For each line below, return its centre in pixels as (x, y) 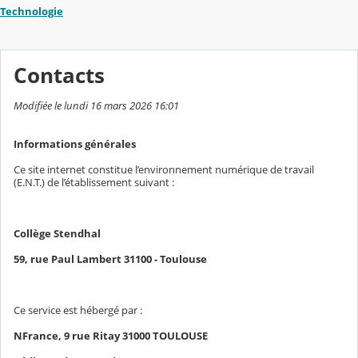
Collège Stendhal (57, 233)
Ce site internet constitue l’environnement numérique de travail (164, 169)
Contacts (59, 75)
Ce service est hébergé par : (78, 310)
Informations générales (75, 143)
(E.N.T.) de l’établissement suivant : (94, 182)
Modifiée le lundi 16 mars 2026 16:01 (96, 105)
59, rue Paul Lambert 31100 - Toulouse (110, 259)
